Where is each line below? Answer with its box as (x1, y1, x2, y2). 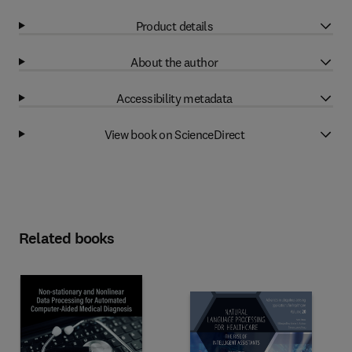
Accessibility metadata (116, 90, 233, 106)
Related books (19, 228, 115, 249)
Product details (135, 17, 214, 34)
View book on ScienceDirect (104, 126, 245, 142)
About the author (130, 53, 218, 70)
